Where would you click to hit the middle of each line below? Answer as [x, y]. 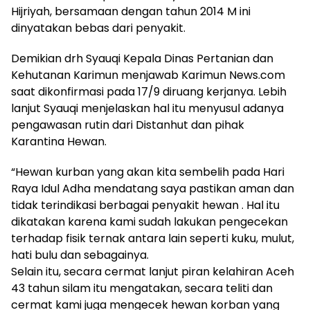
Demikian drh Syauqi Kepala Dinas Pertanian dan [142, 58]
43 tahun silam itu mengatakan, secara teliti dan [142, 288]
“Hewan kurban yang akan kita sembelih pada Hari [148, 172]
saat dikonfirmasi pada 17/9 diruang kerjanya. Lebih [149, 91]
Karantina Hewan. [59, 141]
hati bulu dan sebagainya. [80, 255]
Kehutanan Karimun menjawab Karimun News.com [148, 75]
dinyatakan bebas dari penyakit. [98, 28]
